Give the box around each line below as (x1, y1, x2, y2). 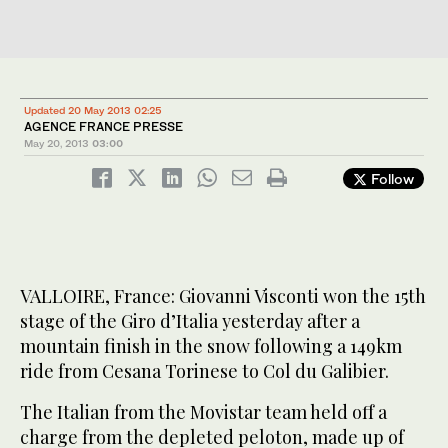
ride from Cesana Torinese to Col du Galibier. (20, 359, 389, 384)
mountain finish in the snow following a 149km (20, 334, 402, 359)
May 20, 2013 (24, 137, 89, 150)
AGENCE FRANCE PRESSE (24, 119, 183, 135)
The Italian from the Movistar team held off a (20, 400, 387, 425)
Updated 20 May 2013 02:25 (24, 104, 162, 117)
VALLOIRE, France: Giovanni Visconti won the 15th (20, 284, 426, 309)
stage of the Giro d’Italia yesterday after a (20, 309, 360, 334)
